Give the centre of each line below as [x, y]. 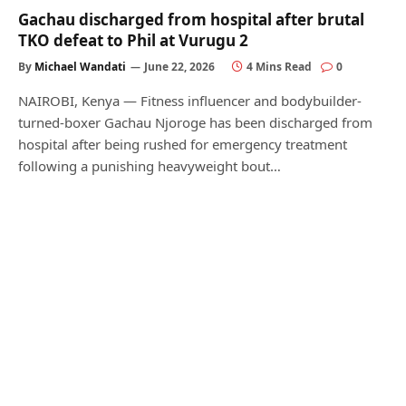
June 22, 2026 [179, 66]
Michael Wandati [80, 66]
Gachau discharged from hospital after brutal [191, 19]
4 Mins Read [279, 66]
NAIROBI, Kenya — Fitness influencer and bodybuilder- [190, 100]
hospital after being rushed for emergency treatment [183, 144]
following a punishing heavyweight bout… [150, 165]
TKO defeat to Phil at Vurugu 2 [133, 40]
